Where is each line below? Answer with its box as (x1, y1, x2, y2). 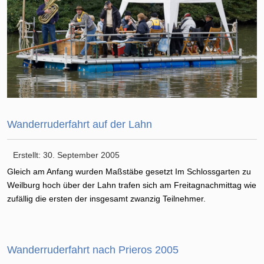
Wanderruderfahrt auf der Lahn (7, 118, 152, 131)
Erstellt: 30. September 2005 (13, 150, 120, 160)
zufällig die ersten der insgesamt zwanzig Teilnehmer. (7, 194, 206, 204)
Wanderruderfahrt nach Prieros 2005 (7, 244, 179, 256)
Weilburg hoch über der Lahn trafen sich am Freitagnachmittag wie (7, 180, 256, 190)
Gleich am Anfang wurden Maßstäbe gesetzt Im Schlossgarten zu (7, 167, 251, 177)
